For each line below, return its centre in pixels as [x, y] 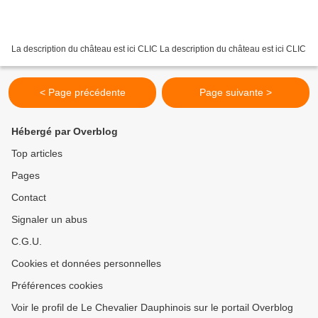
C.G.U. [27, 241]
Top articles [37, 153]
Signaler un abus [49, 219]
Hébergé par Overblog [65, 131]
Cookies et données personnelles [86, 263]
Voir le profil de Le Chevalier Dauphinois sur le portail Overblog [152, 307]
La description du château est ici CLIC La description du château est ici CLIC [159, 49]
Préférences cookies [57, 285]
